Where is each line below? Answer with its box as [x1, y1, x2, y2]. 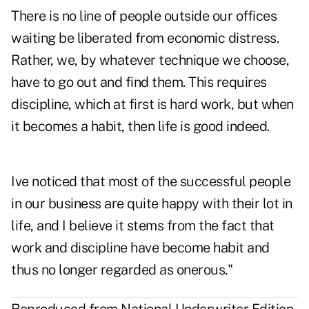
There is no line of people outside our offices [11, 8, 277, 25]
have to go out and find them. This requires [11, 74, 267, 91]
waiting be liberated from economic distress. [11, 30, 279, 47]
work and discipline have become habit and [11, 239, 270, 257]
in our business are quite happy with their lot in [11, 195, 292, 212]
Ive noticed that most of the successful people [11, 173, 290, 190]
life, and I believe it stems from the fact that [11, 217, 275, 235]
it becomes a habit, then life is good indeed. [11, 118, 270, 135]
